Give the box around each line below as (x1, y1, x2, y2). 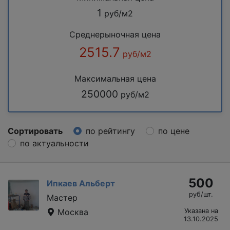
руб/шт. (189, 190, 213, 198)
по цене (158, 125, 189, 136)
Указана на (184, 206, 218, 215)
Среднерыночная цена (69, 29, 161, 40)
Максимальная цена (74, 73, 156, 84)
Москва (55, 206, 88, 217)
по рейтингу (86, 125, 135, 136)
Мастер (47, 192, 78, 203)
